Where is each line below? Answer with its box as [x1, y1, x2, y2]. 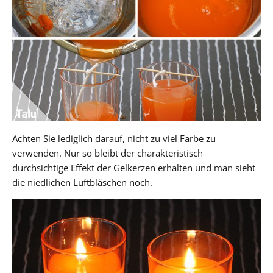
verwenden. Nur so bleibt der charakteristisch [12, 146, 203, 159]
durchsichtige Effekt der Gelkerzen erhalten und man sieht [12, 161, 255, 174]
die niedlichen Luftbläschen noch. [12, 175, 152, 188]
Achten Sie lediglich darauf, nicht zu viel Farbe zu [12, 132, 216, 144]
